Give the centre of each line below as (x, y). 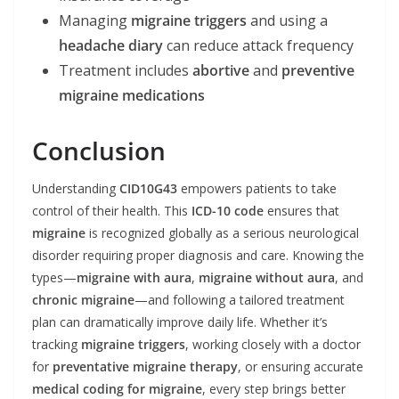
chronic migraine (83, 300)
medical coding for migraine (117, 389)
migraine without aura (267, 277)
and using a (287, 20)
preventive (318, 70)
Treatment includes (126, 70)
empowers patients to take (257, 188)
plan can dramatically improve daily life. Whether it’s (180, 322)
